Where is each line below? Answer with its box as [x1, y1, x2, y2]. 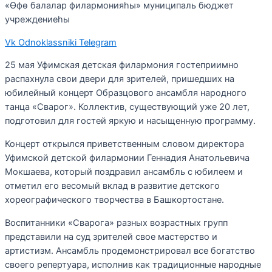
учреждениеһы [5, 14, 70, 25]
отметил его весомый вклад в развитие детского [5, 180, 220, 192]
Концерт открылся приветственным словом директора [5, 138, 244, 150]
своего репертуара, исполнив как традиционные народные [5, 259, 261, 270]
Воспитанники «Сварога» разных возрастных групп [5, 217, 228, 228]
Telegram [79, 36, 117, 48]
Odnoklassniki [18, 36, 76, 48]
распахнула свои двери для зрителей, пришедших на [5, 73, 234, 85]
